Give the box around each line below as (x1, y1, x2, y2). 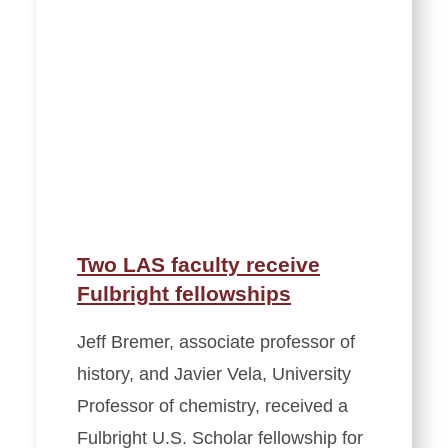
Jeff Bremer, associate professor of (77, 332, 355, 353)
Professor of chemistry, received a (77, 396, 348, 417)
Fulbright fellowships (77, 282, 291, 306)
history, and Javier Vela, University (77, 364, 351, 385)
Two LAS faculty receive (77, 253, 320, 277)
